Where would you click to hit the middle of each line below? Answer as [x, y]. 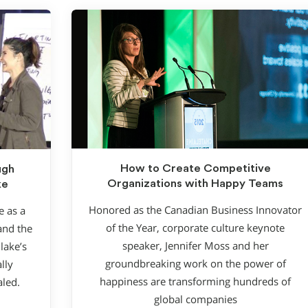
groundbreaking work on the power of [195, 263]
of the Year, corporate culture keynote [195, 228]
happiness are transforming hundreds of [195, 281]
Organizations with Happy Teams [195, 184]
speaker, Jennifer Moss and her [195, 245]
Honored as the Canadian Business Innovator [195, 210]
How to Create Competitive [195, 169]
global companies [195, 299]
